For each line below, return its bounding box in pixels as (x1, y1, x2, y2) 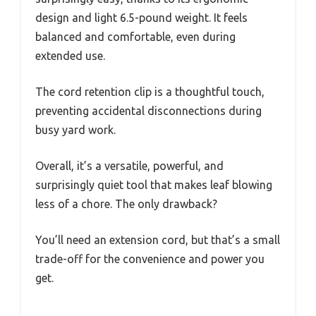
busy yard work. (35, 123, 116, 137)
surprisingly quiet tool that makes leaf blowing (35, 178, 272, 192)
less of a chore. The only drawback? (35, 197, 217, 211)
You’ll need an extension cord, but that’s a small (35, 233, 280, 247)
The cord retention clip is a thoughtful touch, (35, 85, 265, 99)
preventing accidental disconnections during (35, 104, 262, 118)
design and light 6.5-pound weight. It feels (35, 11, 248, 25)
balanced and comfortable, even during (35, 30, 236, 44)
